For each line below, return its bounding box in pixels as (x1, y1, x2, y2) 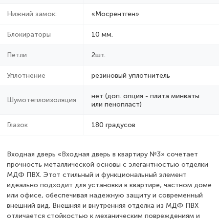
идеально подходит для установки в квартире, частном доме (7, 180, 212, 189)
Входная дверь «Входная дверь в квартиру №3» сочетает (7, 150, 198, 158)
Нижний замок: (7, 9, 57, 18)
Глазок (7, 120, 28, 129)
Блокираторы (7, 30, 51, 39)
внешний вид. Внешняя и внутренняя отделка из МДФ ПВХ (7, 201, 198, 210)
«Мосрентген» (91, 9, 139, 18)
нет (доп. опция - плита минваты (91, 91, 199, 100)
